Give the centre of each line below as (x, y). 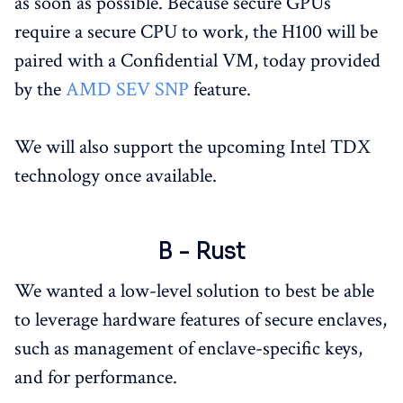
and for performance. (96, 378)
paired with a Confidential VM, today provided (197, 61)
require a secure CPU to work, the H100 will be (196, 32)
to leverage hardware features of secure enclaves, (201, 320)
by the (40, 90)
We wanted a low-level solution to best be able (194, 291)
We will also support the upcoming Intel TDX (193, 148)
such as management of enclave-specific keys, (188, 349)
